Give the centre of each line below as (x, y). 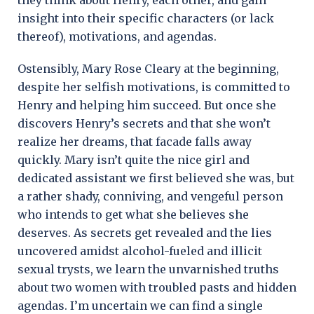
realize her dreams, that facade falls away (135, 141)
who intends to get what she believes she (133, 214)
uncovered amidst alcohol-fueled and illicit (140, 251)
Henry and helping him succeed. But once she (147, 105)
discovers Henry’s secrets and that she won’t (144, 123)
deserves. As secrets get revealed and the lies (145, 232)
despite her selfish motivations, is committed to (154, 87)
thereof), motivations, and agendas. (117, 36)
